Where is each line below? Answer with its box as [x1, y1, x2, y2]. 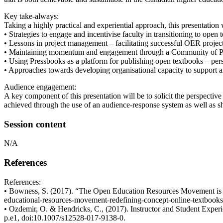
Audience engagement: [4, 82, 76, 91]
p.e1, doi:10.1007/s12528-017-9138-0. [4, 213, 125, 222]
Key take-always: [4, 11, 59, 20]
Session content [4, 118, 66, 129]
